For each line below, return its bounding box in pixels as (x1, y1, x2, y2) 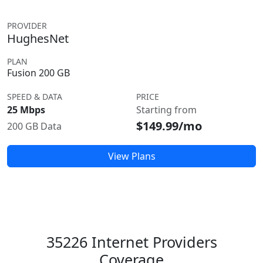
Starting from (136, 103, 197, 116)
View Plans (107, 150, 156, 163)
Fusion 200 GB (7, 66, 70, 79)
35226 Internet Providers (46, 232, 217, 252)
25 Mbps (7, 103, 45, 116)
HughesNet (7, 31, 69, 46)
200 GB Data (7, 120, 62, 133)
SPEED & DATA (7, 91, 62, 102)
